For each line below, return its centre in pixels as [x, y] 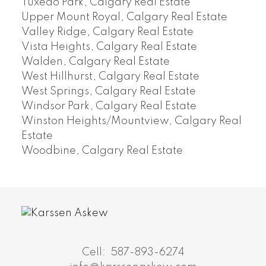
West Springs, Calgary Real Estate [108, 92]
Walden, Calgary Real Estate [95, 62]
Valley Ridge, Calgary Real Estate [107, 32]
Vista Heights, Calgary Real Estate [109, 47]
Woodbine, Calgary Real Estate [102, 151]
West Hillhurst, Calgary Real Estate [110, 77]
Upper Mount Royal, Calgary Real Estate [124, 18]
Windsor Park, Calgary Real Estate [109, 107]
